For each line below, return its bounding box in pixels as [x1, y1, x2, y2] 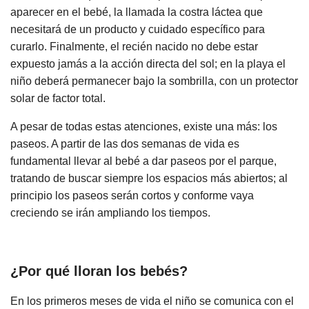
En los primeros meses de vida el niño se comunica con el [10, 295, 294, 308]
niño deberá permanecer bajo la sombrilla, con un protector [10, 74, 298, 87]
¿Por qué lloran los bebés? [10, 263, 188, 279]
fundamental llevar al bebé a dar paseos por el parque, [10, 154, 277, 167]
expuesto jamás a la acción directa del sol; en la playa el [10, 57, 286, 70]
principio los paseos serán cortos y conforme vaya [10, 189, 254, 201]
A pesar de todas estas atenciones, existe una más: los [10, 120, 277, 132]
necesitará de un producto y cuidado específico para [10, 23, 265, 35]
